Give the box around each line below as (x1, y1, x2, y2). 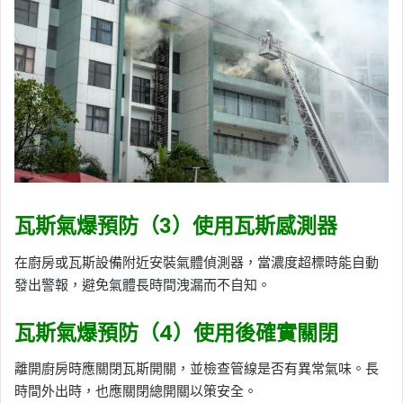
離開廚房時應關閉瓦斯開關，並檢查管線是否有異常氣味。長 (14, 360, 379, 378)
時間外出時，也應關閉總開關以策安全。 (14, 382, 257, 400)
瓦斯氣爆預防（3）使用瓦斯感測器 (14, 211, 337, 241)
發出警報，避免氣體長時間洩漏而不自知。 (14, 275, 271, 293)
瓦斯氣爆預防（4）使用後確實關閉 (14, 318, 338, 347)
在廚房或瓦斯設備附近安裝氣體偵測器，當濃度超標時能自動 (14, 253, 379, 271)
